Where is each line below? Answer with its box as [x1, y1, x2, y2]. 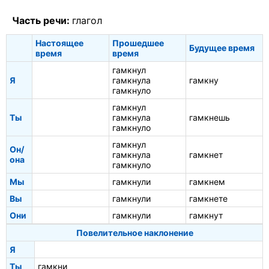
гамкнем [189, 177, 225, 187]
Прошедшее [112, 38, 164, 49]
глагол [72, 14, 102, 26]
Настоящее [35, 38, 83, 49]
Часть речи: [12, 14, 72, 26]
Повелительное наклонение [76, 228, 193, 238]
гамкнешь [189, 112, 230, 123]
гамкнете [189, 193, 228, 204]
